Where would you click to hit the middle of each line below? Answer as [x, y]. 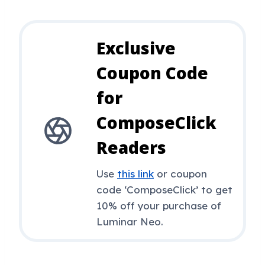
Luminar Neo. [130, 221]
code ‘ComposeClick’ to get [164, 189]
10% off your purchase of [159, 205]
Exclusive [136, 48]
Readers [131, 147]
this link [135, 173]
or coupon [180, 173]
